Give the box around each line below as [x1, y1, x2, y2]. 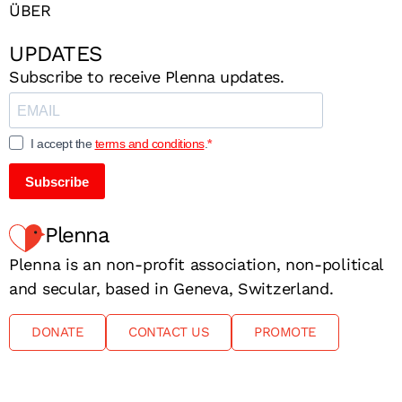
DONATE [31, 323, 83, 340]
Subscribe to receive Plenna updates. [9, 67, 284, 87]
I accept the [31, 135, 95, 151]
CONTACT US [128, 323, 209, 340]
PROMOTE [254, 323, 317, 340]
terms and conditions [94, 135, 205, 151]
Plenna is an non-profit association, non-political [9, 255, 384, 275]
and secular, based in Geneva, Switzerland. [9, 279, 334, 299]
